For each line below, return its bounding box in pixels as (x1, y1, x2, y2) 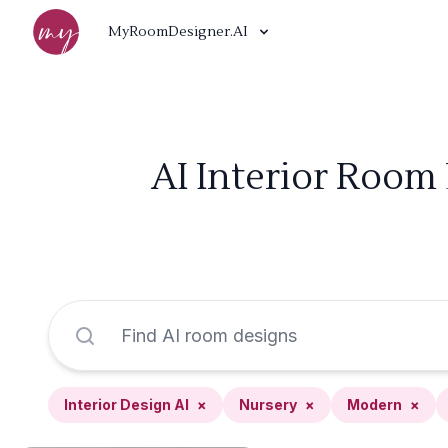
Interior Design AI (64, 396, 189, 413)
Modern (347, 396, 402, 413)
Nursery (239, 396, 297, 413)
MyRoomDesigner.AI (108, 23, 248, 41)
